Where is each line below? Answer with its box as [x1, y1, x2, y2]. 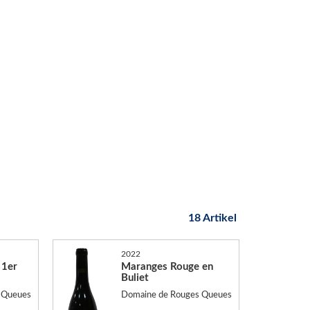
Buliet [120, 272, 149, 283]
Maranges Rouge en [120, 261, 213, 272]
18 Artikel [188, 212, 237, 224]
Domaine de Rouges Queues [120, 291, 232, 300]
